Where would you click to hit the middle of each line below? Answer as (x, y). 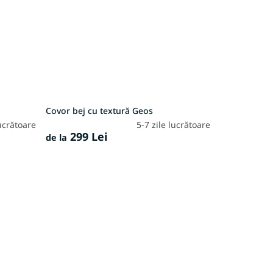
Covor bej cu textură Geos (99, 111)
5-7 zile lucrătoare (173, 125)
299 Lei (87, 137)
